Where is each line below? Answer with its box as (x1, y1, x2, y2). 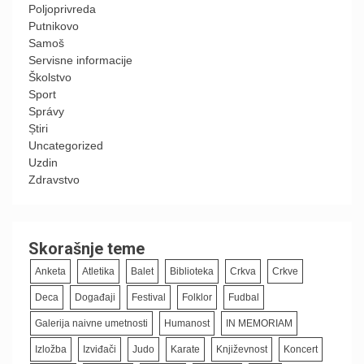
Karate (171, 344, 200, 355)
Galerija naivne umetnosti (35, 318, 148, 329)
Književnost (216, 344, 267, 355)
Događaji (75, 292, 115, 303)
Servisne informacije (28, 54, 132, 67)
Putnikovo (28, 19, 79, 32)
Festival (132, 292, 166, 303)
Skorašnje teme (28, 239, 145, 258)
